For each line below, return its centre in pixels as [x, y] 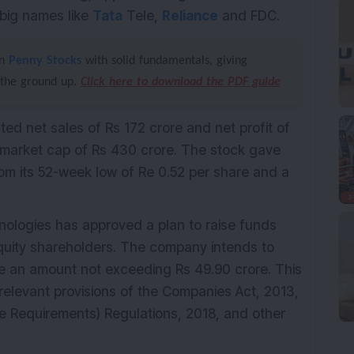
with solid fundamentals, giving [164, 61]
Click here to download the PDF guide [181, 82]
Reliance [190, 16]
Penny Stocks [45, 61]
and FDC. [249, 16]
